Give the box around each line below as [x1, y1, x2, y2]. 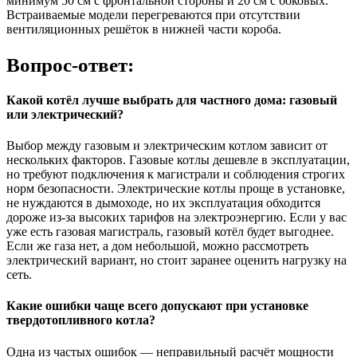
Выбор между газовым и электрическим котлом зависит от [6, 139, 328, 153]
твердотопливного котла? [6, 313, 155, 328]
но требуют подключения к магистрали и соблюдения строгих [6, 167, 345, 182]
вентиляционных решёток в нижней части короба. [6, 22, 281, 36]
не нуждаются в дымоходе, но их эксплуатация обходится [6, 196, 320, 210]
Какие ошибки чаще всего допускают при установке [6, 299, 308, 313]
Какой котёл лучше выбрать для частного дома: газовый [6, 92, 337, 107]
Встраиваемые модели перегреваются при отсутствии [6, 7, 300, 22]
